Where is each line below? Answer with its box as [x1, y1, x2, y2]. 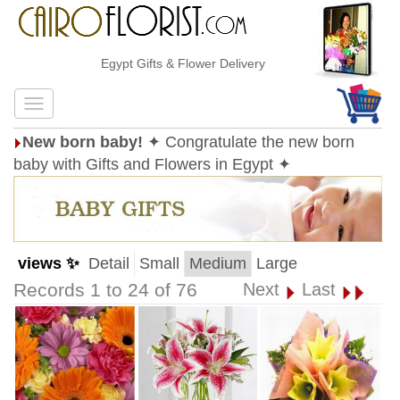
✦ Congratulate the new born [147, 133, 354, 151]
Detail [88, 254, 129, 272]
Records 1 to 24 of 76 [13, 279, 197, 301]
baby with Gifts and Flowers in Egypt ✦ [13, 155, 291, 173]
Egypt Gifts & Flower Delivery [80, 56, 246, 71]
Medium [189, 254, 246, 272]
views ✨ [18, 254, 79, 272]
